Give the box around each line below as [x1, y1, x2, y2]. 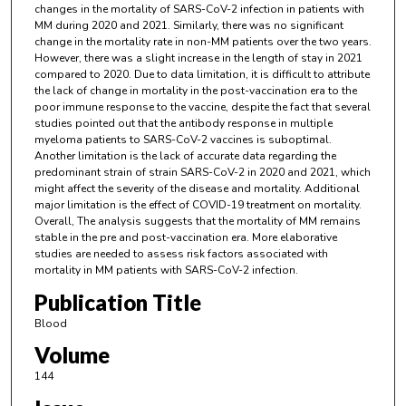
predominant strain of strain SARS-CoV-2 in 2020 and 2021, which [34, 165, 371, 180]
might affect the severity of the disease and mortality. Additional [34, 181, 360, 197]
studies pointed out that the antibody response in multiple [34, 116, 333, 131]
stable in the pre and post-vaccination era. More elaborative [34, 230, 337, 246]
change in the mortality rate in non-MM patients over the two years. [34, 34, 372, 50]
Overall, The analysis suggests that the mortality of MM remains [34, 214, 361, 229]
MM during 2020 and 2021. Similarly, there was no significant [34, 18, 343, 34]
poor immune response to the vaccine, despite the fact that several [34, 100, 371, 115]
